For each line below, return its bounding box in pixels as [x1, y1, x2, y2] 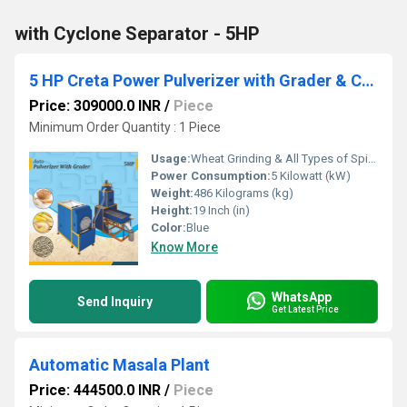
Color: [151, 221, 186, 234]
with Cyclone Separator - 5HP [15, 23, 260, 45]
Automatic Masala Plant [29, 355, 210, 374]
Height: [151, 203, 193, 217]
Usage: [151, 152, 191, 165]
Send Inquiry [77, 294, 153, 309]
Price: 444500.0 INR [29, 382, 161, 399]
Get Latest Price [272, 303, 339, 314]
